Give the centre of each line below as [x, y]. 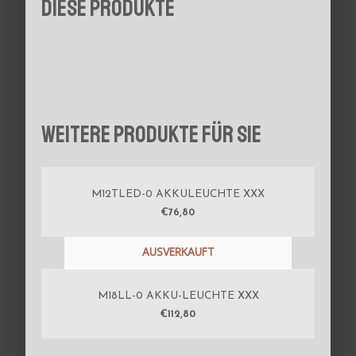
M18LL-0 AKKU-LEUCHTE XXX [178, 296]
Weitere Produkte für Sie [152, 135]
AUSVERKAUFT [178, 252]
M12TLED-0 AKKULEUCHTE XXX [178, 194]
